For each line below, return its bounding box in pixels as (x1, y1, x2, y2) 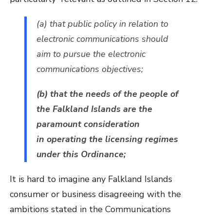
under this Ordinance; (36, 148, 126, 160)
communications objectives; (36, 63, 143, 75)
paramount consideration (36, 118, 140, 130)
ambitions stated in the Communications (10, 203, 171, 215)
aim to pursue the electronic (36, 48, 145, 60)
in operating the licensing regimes (36, 133, 178, 145)
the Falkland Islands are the (36, 103, 152, 115)
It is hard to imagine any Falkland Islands (10, 173, 172, 185)
